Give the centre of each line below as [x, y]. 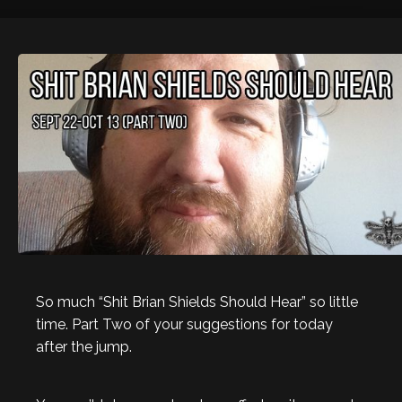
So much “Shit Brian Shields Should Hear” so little [197, 302]
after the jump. [84, 347]
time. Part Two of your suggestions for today [184, 324]
